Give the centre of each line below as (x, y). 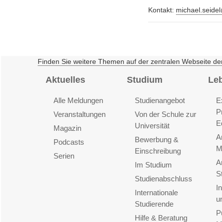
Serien (64, 156)
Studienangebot (160, 100)
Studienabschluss (163, 178)
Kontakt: (162, 10)
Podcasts (69, 142)
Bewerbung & (156, 139)
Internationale (156, 192)
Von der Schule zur (165, 114)
